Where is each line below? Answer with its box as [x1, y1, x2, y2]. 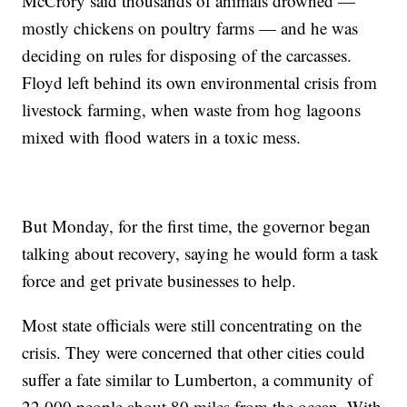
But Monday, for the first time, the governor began [22, 214, 372, 238]
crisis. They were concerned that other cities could [22, 341, 366, 364]
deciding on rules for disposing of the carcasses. [22, 44, 352, 67]
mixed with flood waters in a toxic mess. [22, 125, 302, 149]
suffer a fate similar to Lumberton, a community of [22, 368, 373, 392]
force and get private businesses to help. [22, 269, 297, 293]
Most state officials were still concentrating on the [22, 313, 362, 337]
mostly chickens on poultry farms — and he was [22, 16, 359, 40]
